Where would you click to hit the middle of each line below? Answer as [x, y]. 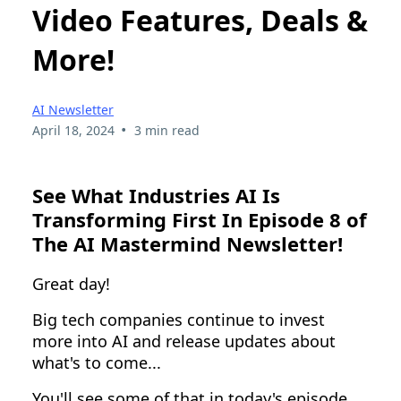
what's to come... [97, 362]
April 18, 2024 [73, 130]
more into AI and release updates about [184, 341]
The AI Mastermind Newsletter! [188, 243]
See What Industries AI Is [156, 195]
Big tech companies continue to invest [179, 319]
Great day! [71, 283]
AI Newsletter [73, 109]
